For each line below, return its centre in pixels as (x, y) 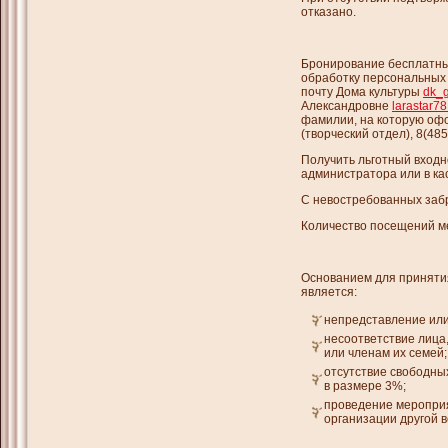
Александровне (346, 106)
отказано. (328, 12)
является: (329, 292)
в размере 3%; (365, 386)
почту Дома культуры (362, 92)
